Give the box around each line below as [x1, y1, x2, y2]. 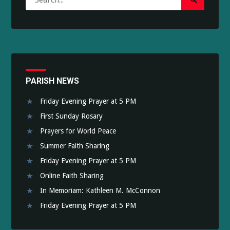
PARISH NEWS [26, 75, 80, 86]
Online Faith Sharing [40, 171, 104, 180]
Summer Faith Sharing [40, 141, 110, 150]
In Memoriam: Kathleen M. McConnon [40, 186, 161, 195]
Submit [188, 9, 216, 19]
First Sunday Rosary [40, 111, 103, 120]
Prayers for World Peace [40, 126, 117, 135]
